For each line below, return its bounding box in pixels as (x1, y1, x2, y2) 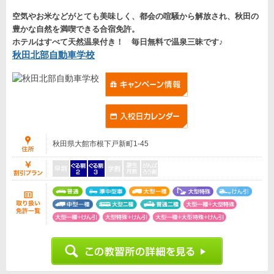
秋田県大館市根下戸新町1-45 (53, 139, 149, 149)
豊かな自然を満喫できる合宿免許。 (12, 24, 139, 34)
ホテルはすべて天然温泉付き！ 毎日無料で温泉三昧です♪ (12, 37, 223, 47)
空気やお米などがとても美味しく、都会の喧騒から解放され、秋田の (12, 12, 259, 21)
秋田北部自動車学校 (12, 50, 95, 61)
